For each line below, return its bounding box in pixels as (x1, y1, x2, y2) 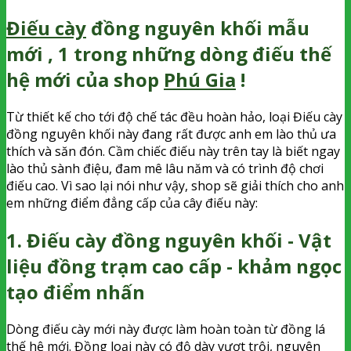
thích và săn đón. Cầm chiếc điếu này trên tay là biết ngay (6, 142, 340, 160)
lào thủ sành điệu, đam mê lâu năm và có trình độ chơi (6, 159, 324, 177)
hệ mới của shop (6, 67, 164, 93)
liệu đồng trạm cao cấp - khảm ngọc (6, 252, 342, 279)
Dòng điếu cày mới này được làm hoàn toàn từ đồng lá (6, 320, 325, 338)
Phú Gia (164, 67, 236, 93)
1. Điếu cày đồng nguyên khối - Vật (6, 226, 331, 253)
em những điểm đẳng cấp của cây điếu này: (6, 194, 258, 212)
